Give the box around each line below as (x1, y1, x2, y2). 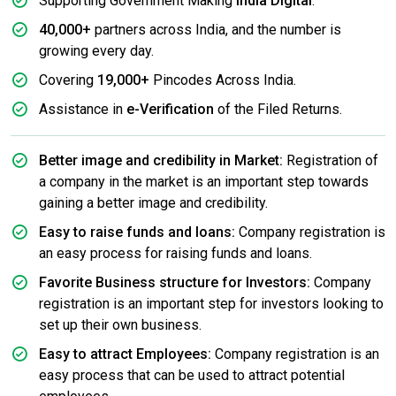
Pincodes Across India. (149, 72, 296, 89)
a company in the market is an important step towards (39, 173, 369, 191)
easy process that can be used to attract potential (39, 367, 345, 385)
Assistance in (39, 101, 126, 118)
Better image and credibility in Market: (39, 152, 283, 170)
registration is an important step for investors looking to (39, 295, 384, 313)
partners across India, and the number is (91, 21, 341, 39)
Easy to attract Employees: (39, 346, 211, 363)
